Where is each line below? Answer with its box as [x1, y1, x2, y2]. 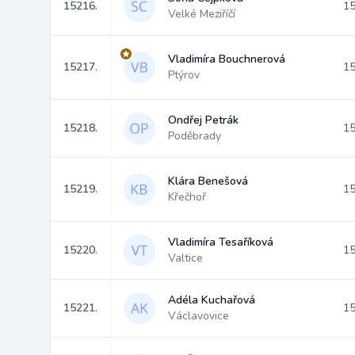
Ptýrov [168, 67, 200, 82]
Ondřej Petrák [168, 113, 239, 128]
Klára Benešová [168, 174, 248, 189]
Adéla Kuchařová [168, 292, 255, 307]
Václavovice [168, 308, 229, 323]
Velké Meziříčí [168, 6, 235, 21]
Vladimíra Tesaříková [168, 235, 273, 250]
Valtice [168, 250, 203, 265]
